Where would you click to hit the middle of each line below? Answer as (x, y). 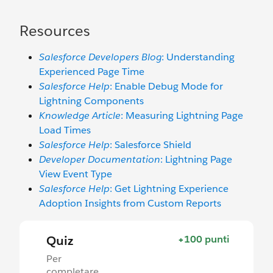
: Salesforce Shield (151, 145)
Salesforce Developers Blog (100, 57)
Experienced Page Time (92, 72)
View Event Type (76, 174)
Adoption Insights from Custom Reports (131, 204)
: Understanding (198, 57)
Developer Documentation (100, 160)
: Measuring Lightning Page (182, 116)
